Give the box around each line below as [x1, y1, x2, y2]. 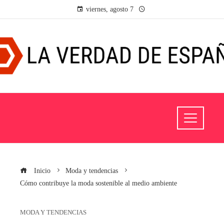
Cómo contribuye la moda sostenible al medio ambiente [20, 178, 177, 187]
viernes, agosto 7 [85, 5, 133, 13]
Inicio [32, 166, 50, 174]
